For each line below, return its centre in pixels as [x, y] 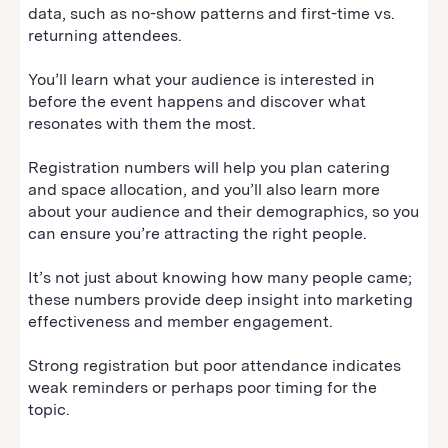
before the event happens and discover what [197, 101]
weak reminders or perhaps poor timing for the [202, 387]
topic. [51, 409]
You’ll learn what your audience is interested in [201, 79]
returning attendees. [107, 35]
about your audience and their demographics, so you [223, 211]
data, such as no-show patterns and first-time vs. [211, 13]
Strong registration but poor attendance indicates [214, 365]
